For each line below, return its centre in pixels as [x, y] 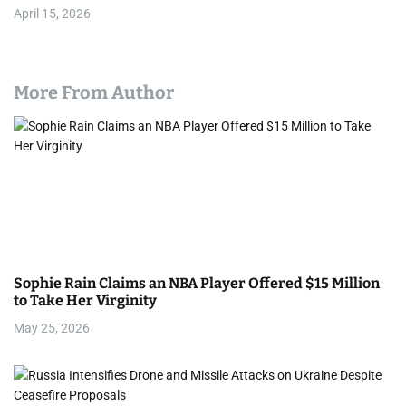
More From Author [94, 92]
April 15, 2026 [52, 14]
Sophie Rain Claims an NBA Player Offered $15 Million [197, 283]
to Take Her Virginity [85, 300]
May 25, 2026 [52, 328]
